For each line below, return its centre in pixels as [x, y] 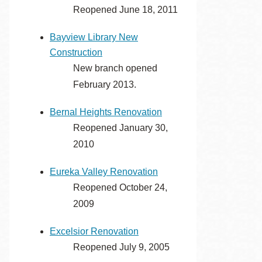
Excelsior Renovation [94, 231]
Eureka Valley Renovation [104, 172]
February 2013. [105, 85]
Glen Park [55, 90]
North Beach [180, 69]
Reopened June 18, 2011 [125, 10]
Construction [76, 52]
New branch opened [115, 68]
